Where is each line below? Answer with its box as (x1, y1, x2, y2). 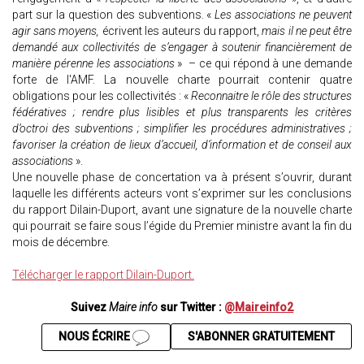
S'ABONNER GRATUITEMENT (188, 330, 335, 344)
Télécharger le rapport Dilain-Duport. (12, 268, 194, 282)
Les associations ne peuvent (211, 8, 353, 22)
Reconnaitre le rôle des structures (188, 89, 352, 103)
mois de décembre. (12, 236, 110, 249)
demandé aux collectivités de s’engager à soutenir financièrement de (12, 41, 352, 54)
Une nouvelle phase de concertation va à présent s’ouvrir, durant (12, 171, 352, 184)
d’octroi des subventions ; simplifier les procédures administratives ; (12, 122, 352, 136)
